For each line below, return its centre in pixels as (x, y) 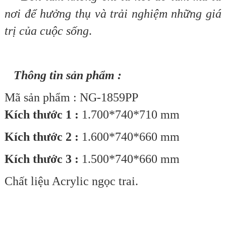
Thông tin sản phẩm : (66, 75)
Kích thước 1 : (43, 115)
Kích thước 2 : (43, 137)
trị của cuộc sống (46, 31)
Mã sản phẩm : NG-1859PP (71, 98)
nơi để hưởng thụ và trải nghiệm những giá (113, 14)
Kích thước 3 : (43, 159)
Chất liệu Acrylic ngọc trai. (71, 181)
